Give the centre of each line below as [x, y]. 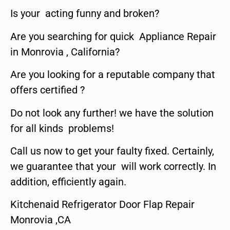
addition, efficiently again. [68, 181]
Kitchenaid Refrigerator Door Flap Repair [102, 205]
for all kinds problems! [62, 128]
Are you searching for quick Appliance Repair [113, 36]
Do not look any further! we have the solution [112, 113]
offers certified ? [47, 90]
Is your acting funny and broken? [85, 14]
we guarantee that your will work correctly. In [113, 166]
